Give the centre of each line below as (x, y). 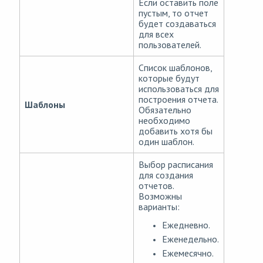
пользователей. (170, 45)
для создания (166, 175)
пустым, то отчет (173, 13)
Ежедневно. (186, 225)
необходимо (164, 121)
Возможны (160, 196)
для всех (156, 34)
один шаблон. (166, 142)
